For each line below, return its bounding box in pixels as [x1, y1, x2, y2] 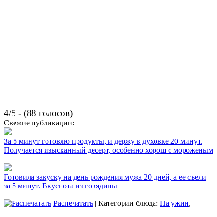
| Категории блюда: [93, 199, 160, 208]
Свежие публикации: [4, 119, 74, 127]
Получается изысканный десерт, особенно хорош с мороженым [4, 146, 213, 155]
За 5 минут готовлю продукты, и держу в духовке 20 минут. [4, 137, 202, 146]
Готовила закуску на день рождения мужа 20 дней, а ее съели [4, 173, 206, 182]
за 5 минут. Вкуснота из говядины [4, 182, 117, 190]
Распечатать [53, 199, 93, 208]
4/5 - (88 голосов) [4, 108, 73, 119]
